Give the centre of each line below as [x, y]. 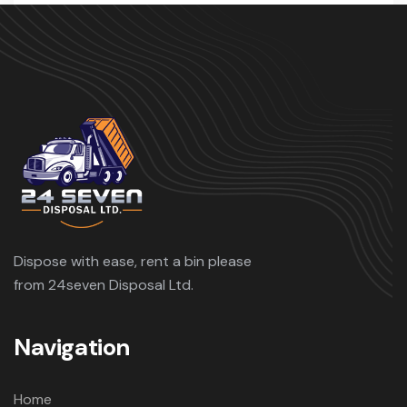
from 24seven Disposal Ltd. [104, 285]
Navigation [72, 347]
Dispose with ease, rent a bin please [133, 261]
